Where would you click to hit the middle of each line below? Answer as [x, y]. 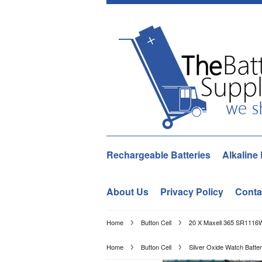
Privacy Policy [192, 192]
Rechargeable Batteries [158, 155]
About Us [127, 192]
